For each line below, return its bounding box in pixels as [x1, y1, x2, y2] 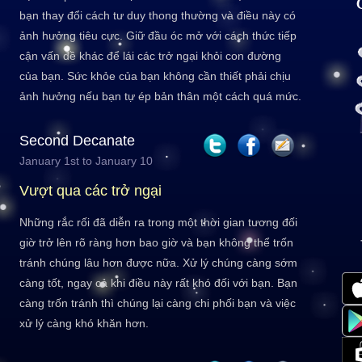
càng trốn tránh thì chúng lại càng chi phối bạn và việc [19, 297, 296, 309]
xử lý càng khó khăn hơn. [19, 317, 149, 330]
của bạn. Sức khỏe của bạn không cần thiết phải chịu [19, 69, 291, 82]
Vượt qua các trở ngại [19, 183, 162, 199]
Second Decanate [19, 133, 135, 149]
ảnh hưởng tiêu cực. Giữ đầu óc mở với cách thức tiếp [19, 29, 297, 42]
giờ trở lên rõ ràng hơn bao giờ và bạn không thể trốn [19, 236, 293, 249]
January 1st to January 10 [19, 154, 153, 167]
